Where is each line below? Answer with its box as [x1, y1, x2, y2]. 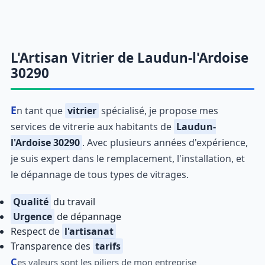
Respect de [10, 225, 62, 238]
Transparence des [10, 240, 93, 253]
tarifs [95, 240, 121, 253]
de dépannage [54, 210, 121, 223]
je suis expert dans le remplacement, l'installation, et [10, 152, 245, 165]
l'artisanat [64, 225, 114, 238]
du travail [50, 195, 95, 208]
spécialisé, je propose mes [98, 104, 218, 117]
